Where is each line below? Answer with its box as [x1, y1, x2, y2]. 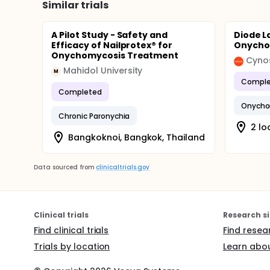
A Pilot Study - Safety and [51, 29, 168, 41]
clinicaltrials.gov [96, 163, 149, 172]
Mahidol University [63, 64, 143, 77]
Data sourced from [34, 163, 95, 172]
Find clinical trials [34, 224, 109, 236]
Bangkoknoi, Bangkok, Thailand [68, 131, 206, 143]
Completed [58, 86, 102, 97]
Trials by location [34, 240, 110, 253]
